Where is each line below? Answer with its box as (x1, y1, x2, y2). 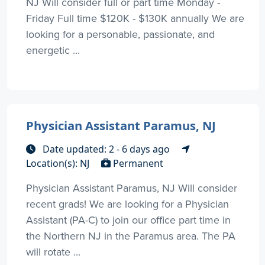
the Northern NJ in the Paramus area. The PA (26, 228, 235, 244)
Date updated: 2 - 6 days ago (40, 143, 172, 156)
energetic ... (26, 43, 80, 58)
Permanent (111, 157, 163, 170)
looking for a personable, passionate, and (26, 27, 215, 42)
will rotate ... (26, 244, 80, 260)
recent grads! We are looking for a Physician (26, 196, 229, 212)
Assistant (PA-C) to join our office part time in (26, 212, 231, 228)
